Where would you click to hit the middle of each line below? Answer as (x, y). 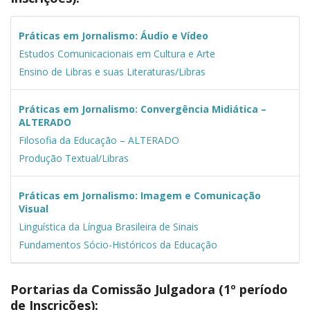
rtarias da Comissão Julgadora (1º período (157, 289)
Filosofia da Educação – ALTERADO (99, 140)
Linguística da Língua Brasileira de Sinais (108, 226)
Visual (33, 208)
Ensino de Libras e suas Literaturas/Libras (112, 71)
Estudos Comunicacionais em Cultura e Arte (117, 53)
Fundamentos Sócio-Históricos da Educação (118, 244)
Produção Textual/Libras (73, 158)
